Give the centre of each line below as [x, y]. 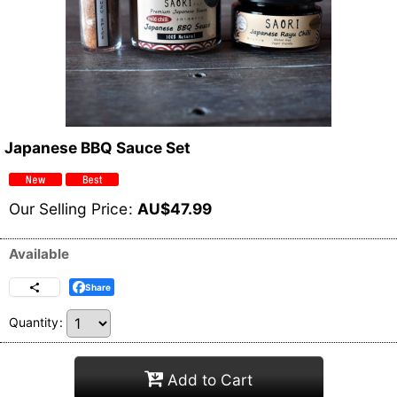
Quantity [34, 323]
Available [39, 254]
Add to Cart [210, 379]
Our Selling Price [68, 209]
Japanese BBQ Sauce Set [97, 148]
